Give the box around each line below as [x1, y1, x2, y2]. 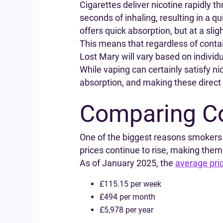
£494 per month [100, 192, 155, 202]
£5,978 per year [100, 205, 153, 215]
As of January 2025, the [80, 158, 175, 168]
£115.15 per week [100, 179, 161, 189]
